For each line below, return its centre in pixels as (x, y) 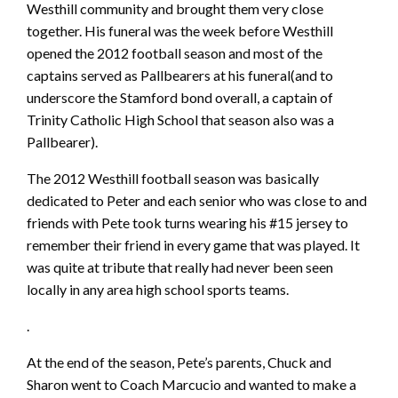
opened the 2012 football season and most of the (175, 52)
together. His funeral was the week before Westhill (180, 30)
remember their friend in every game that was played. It (193, 244)
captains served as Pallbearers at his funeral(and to (180, 75)
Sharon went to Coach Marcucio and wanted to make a (191, 384)
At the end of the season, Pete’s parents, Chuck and (179, 362)
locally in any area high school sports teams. (158, 289)
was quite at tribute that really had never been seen (180, 267)
